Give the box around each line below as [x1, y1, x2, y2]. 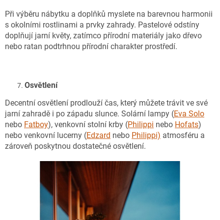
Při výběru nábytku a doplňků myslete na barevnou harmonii [5, 9, 213, 19]
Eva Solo [174, 109, 204, 118]
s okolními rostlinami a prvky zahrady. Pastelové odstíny [5, 20, 199, 29]
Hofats [175, 119, 198, 129]
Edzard [86, 130, 110, 140]
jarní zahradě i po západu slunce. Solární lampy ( [5, 109, 174, 118]
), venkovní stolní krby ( [48, 119, 128, 129]
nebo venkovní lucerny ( [5, 130, 86, 140]
